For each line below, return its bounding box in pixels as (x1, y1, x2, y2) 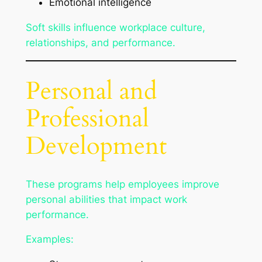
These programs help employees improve (25, 178, 219, 190)
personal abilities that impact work (25, 193, 187, 205)
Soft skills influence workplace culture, (25, 22, 205, 33)
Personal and (25, 74, 157, 108)
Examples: (25, 233, 74, 246)
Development (25, 129, 167, 163)
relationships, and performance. (25, 37, 175, 49)
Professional (25, 102, 149, 135)
